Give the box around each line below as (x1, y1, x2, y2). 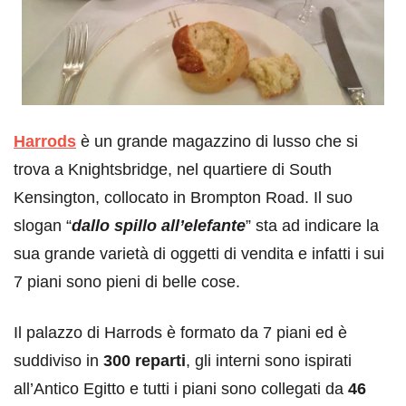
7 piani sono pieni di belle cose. (14, 272, 240, 291)
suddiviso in (14, 351, 99, 370)
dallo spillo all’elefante (72, 216, 246, 235)
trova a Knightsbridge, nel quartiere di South (14, 159, 332, 179)
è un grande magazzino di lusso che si (76, 131, 358, 150)
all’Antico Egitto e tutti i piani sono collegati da (14, 379, 348, 398)
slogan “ (14, 216, 72, 235)
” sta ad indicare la (246, 216, 379, 235)
